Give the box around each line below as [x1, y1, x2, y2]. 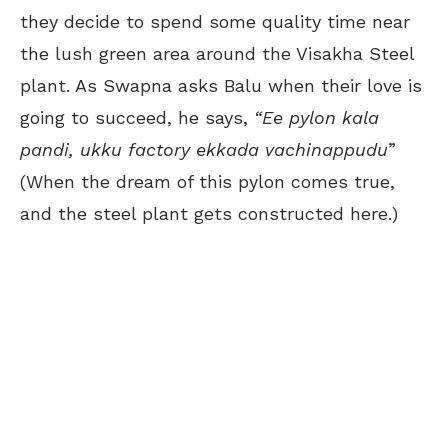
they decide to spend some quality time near [20, 10, 410, 32]
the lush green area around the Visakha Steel [20, 42, 414, 64]
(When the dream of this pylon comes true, [20, 170, 395, 192]
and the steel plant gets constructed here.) [20, 202, 398, 224]
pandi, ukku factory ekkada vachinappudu [20, 138, 388, 160]
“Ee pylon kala [254, 106, 379, 128]
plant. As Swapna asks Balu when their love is [20, 74, 422, 96]
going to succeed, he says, [20, 106, 254, 128]
